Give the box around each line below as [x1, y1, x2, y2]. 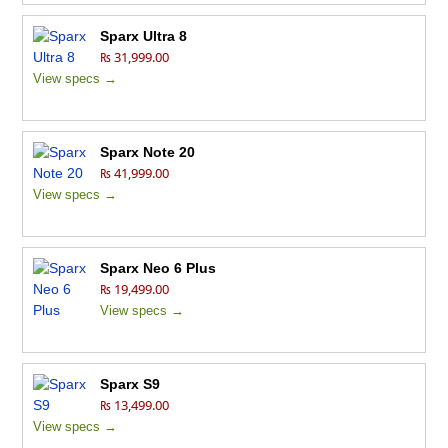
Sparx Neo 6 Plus [100, 260, 217, 277]
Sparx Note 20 [100, 144, 196, 161]
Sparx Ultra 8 [100, 28, 188, 45]
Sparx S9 [100, 376, 161, 393]
